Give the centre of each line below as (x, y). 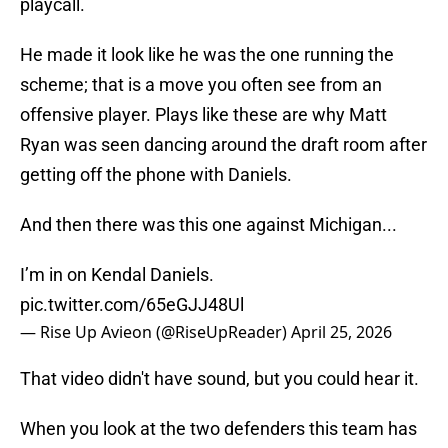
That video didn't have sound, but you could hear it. (219, 379)
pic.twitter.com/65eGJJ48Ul (132, 305)
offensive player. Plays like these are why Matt (203, 115)
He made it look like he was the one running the (207, 55)
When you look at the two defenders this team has (218, 429)
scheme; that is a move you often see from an (201, 85)
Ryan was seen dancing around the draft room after (223, 145)
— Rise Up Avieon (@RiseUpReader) (155, 332)
